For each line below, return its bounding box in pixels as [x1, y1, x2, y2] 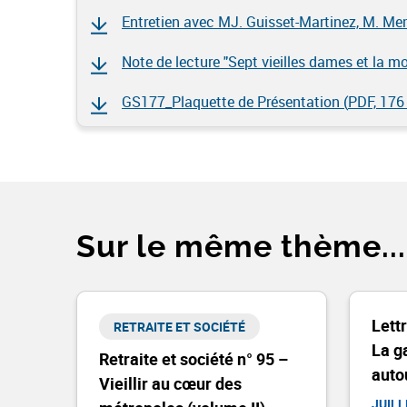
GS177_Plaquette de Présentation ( [122, 92, 348, 112]
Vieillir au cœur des [99, 372, 242, 394]
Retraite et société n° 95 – [99, 348, 288, 370]
